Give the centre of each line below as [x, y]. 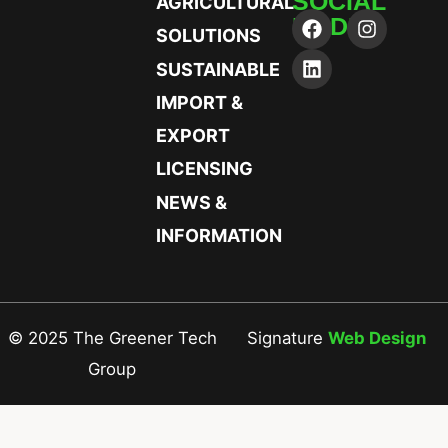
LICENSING [204, 169]
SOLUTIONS [208, 36]
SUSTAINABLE [218, 70]
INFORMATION [219, 236]
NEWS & [191, 203]
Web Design [376, 338]
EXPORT [193, 136]
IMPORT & [199, 103]
